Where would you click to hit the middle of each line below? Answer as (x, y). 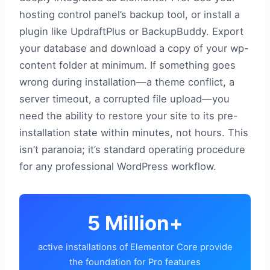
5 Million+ (135, 223)
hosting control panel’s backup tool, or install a (130, 14)
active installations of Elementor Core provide (135, 247)
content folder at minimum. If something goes (127, 65)
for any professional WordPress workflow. (118, 166)
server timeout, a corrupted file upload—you (124, 99)
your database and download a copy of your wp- (134, 48)
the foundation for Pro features (135, 262)
